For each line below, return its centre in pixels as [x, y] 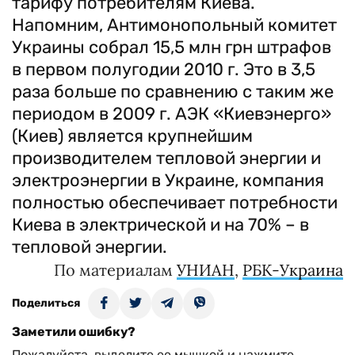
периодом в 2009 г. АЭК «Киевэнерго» [172, 114]
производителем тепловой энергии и [166, 158]
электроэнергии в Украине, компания [168, 180]
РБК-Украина [293, 270]
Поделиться [46, 303]
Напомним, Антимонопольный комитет [174, 25]
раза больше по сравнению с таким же [173, 92]
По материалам [115, 270]
